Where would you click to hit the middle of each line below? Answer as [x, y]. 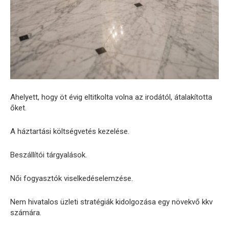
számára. [26, 213]
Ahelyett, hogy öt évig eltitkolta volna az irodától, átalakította [111, 97]
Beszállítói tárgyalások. [49, 155]
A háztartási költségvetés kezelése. [70, 132]
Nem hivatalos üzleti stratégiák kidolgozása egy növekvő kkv [111, 202]
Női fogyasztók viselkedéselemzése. [72, 179]
